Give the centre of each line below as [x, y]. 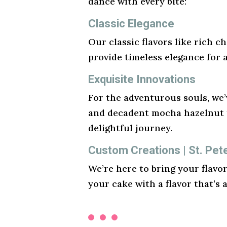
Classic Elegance [131, 24]
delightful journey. [130, 128]
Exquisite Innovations [142, 80]
